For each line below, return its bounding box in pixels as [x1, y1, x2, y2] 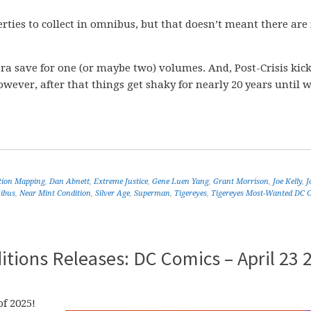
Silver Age [95, 189, 130, 198]
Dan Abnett [49, 177, 90, 186]
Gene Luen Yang [152, 177, 209, 186]
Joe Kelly [273, 177, 302, 186]
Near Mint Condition [19, 189, 91, 198]
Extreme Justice [94, 177, 148, 186]
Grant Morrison [213, 177, 269, 186]
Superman [134, 189, 170, 198]
